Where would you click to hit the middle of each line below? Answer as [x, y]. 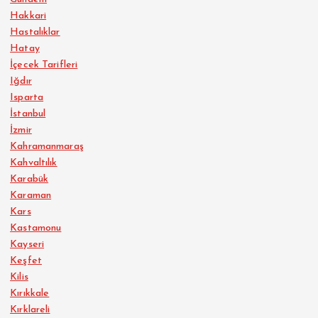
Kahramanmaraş [47, 147]
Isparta [27, 98]
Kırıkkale [30, 294]
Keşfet [26, 261]
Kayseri [27, 245]
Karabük [29, 180]
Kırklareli [30, 310]
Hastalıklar [35, 33]
